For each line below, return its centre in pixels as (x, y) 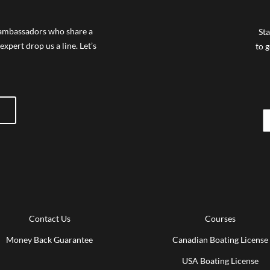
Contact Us (49, 218)
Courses (221, 218)
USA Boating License (221, 260)
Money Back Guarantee (50, 239)
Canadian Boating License (221, 239)
